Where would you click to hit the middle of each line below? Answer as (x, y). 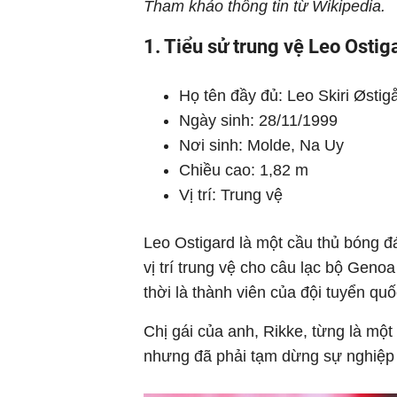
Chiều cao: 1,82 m (244, 170)
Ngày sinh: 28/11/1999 (258, 121)
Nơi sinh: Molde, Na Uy (261, 145)
